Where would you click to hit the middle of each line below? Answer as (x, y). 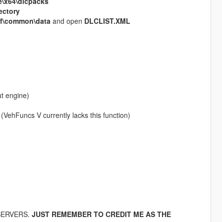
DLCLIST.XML (107, 21)
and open (67, 21)
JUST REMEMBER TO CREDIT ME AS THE (101, 214)
